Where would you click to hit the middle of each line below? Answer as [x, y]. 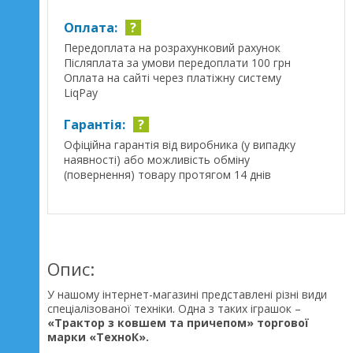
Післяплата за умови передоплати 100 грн [177, 63]
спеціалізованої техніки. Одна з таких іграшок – [174, 308]
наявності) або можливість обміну [157, 160]
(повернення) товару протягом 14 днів [167, 175]
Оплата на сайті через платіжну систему [173, 78]
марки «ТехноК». [98, 337]
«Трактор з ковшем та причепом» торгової [178, 323]
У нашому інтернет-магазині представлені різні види [187, 294]
